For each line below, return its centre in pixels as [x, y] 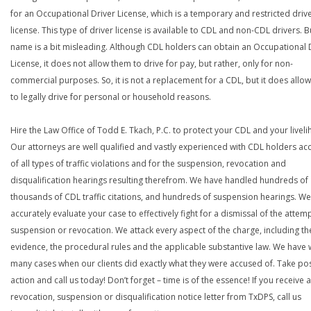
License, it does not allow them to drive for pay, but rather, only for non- [152, 63]
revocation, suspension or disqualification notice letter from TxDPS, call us [156, 296]
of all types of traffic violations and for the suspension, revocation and [148, 163]
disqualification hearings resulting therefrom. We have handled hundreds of [159, 180]
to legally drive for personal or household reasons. [111, 96]
